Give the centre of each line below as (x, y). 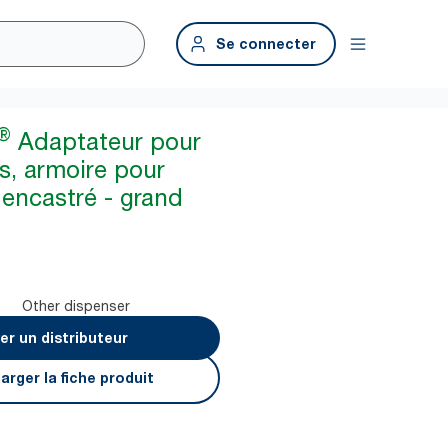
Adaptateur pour (106, 141)
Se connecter (266, 43)
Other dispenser (76, 305)
